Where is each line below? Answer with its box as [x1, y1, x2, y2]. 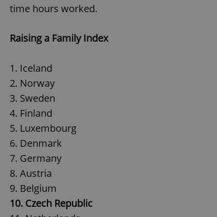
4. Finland [10, 106, 52, 120]
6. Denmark [10, 136, 62, 150]
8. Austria [10, 166, 52, 180]
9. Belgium [10, 181, 57, 195]
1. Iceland [10, 61, 52, 75]
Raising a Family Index [10, 31, 108, 45]
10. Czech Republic [10, 196, 93, 210]
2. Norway [10, 76, 55, 90]
